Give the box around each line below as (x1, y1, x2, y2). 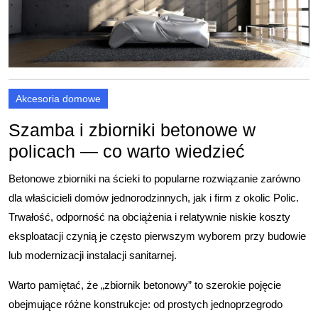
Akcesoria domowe (16, 93, 101, 104)
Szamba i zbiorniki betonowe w (9, 120, 256, 140)
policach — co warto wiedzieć (9, 141, 245, 161)
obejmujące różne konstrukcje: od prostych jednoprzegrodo (9, 298, 283, 310)
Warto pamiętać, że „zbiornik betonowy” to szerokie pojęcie (9, 279, 281, 291)
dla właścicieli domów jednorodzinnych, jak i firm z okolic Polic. (9, 192, 299, 204)
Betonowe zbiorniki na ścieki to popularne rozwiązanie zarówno (9, 172, 300, 185)
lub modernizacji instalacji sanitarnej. (9, 249, 177, 261)
